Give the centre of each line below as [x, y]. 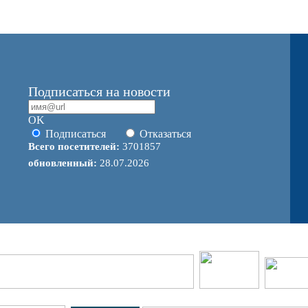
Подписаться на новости [99, 91]
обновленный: [64, 163]
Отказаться [165, 134]
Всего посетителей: [75, 146]
